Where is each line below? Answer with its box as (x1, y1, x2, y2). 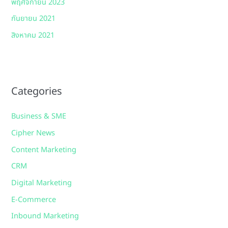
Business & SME (11, 111, 67, 123)
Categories (11, 84, 63, 100)
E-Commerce (11, 194, 56, 206)
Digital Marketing (11, 177, 72, 189)
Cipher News (11, 128, 55, 139)
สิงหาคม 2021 (11, 30, 55, 42)
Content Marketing (11, 144, 77, 156)
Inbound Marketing (11, 211, 79, 222)
